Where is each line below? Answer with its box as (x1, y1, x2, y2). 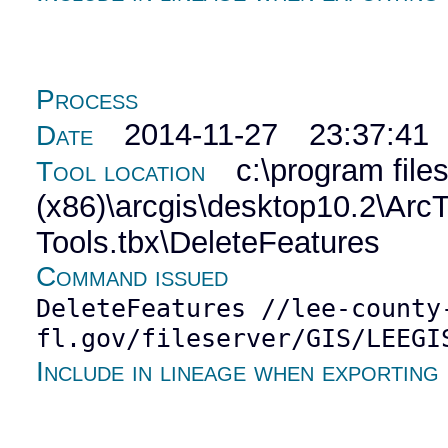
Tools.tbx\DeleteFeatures (36, 225, 381, 261)
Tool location (36, 156, 206, 188)
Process (36, 84, 139, 116)
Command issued (36, 261, 229, 293)
